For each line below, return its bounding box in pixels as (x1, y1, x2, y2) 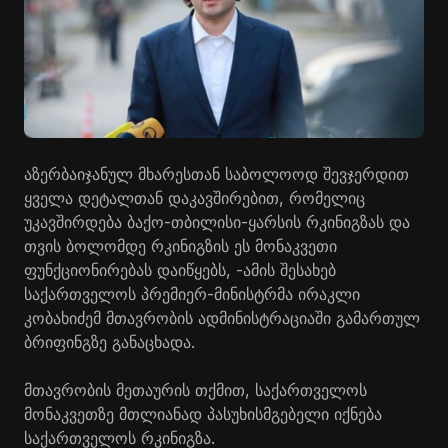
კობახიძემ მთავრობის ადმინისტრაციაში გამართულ (24, 307, 420, 328)
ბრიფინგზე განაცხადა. (24, 331, 195, 352)
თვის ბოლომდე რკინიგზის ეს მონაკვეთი (24, 235, 337, 256)
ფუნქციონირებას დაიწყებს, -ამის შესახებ (24, 259, 336, 280)
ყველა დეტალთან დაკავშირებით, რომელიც (24, 187, 365, 208)
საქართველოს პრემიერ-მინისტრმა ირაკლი (24, 283, 360, 304)
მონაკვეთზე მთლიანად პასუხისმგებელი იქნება (24, 403, 382, 424)
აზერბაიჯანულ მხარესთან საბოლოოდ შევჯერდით (24, 163, 409, 184)
